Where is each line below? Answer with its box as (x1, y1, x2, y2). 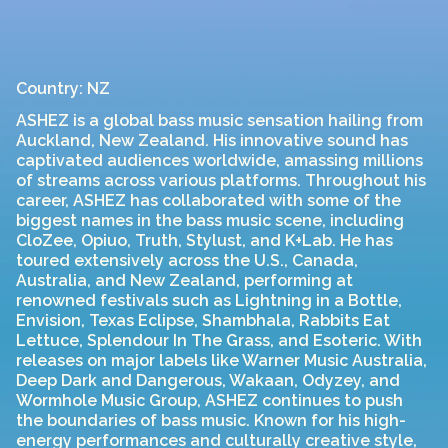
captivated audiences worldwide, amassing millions (16, 151, 423, 170)
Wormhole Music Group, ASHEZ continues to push (16, 391, 403, 410)
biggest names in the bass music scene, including (16, 211, 404, 230)
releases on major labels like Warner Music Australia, (16, 351, 427, 370)
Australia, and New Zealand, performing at (16, 271, 353, 290)
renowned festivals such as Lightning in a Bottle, (16, 291, 402, 310)
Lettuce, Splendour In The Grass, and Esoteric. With (16, 331, 422, 350)
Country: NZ (16, 79, 110, 98)
